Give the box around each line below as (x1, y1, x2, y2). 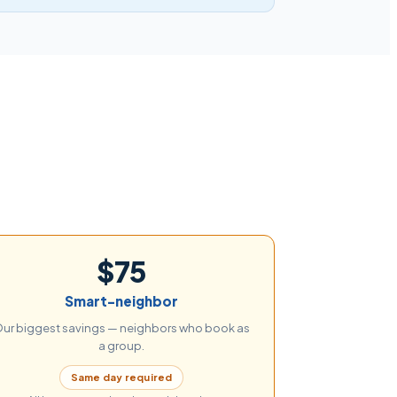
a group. (98, 339, 145, 353)
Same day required (70, 371, 173, 383)
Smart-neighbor (65, 292, 179, 309)
